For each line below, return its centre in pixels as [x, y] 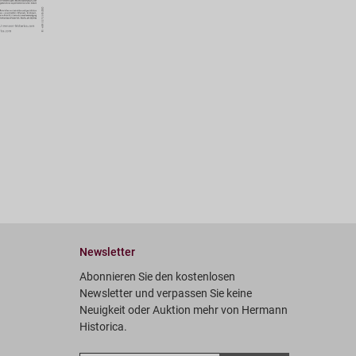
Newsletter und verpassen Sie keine [165, 293]
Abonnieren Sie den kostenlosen [157, 276]
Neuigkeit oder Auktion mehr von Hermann [183, 310]
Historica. [103, 326]
